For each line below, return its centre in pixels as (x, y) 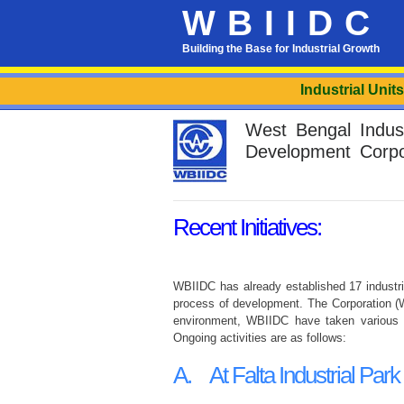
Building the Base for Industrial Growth (281, 49)
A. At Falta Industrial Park (286, 375)
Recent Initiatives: (247, 227)
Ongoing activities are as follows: (260, 338)
